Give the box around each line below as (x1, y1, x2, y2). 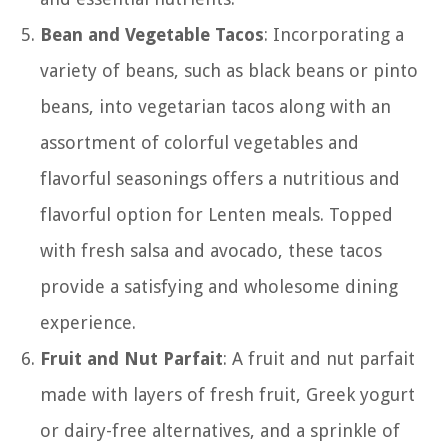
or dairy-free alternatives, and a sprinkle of (40, 419, 400, 441)
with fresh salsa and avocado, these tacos (40, 239, 382, 261)
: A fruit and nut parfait (223, 347, 415, 369)
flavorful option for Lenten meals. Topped (40, 203, 393, 225)
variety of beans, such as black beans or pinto (40, 59, 418, 81)
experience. (40, 311, 136, 333)
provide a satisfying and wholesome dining (40, 275, 398, 297)
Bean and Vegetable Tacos (40, 23, 264, 45)
